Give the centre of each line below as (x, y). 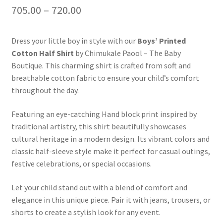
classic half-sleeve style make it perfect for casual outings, (111, 151)
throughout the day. (45, 90)
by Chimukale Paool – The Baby (127, 53)
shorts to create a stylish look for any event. (86, 212)
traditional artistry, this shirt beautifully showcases (99, 127)
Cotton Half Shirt (42, 53)
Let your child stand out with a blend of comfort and (99, 187)
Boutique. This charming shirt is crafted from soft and (101, 66)
